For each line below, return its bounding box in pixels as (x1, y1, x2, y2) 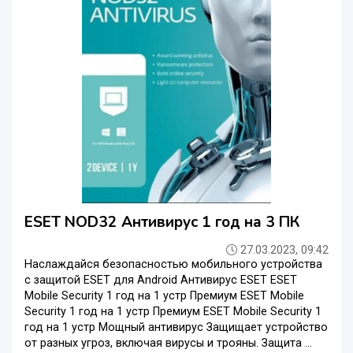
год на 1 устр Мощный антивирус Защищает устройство (24, 320, 328, 334)
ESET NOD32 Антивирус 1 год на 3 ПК (24, 211, 299, 232)
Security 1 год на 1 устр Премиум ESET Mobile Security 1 (24, 304, 321, 318)
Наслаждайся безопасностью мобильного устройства (24, 257, 322, 271)
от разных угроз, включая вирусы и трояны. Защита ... (24, 336, 312, 350)
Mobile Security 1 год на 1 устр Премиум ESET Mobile (24, 288, 304, 303)
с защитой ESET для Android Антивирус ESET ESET (24, 273, 297, 287)
